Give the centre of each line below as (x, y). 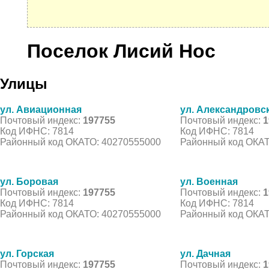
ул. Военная (209, 181)
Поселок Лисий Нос (121, 51)
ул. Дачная (205, 253)
